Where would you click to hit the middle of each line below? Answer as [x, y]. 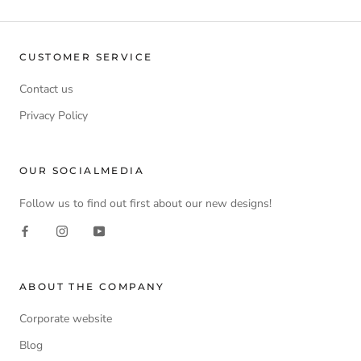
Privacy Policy [54, 115]
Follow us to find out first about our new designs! [145, 203]
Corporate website [66, 318]
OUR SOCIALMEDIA [82, 170]
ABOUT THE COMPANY [92, 286]
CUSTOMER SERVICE [86, 56]
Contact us [46, 89]
